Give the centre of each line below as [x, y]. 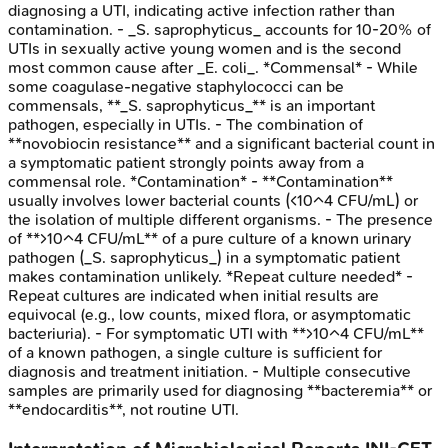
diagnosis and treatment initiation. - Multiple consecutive [209, 372]
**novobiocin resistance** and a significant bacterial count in [221, 144]
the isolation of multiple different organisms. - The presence [220, 220]
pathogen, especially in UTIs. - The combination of [185, 125]
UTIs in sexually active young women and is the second [204, 49]
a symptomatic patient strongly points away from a [186, 163]
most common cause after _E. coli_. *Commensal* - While [213, 68]
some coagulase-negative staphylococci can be [176, 87]
